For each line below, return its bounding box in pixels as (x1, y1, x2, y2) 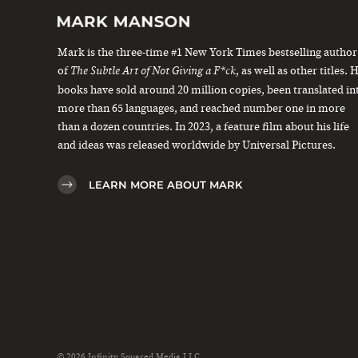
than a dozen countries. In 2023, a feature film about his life (58, 119, 349, 135)
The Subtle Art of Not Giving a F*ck (70, 64, 236, 79)
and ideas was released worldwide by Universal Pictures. (58, 137, 336, 153)
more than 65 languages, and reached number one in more (58, 101, 345, 117)
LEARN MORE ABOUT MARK (89, 178, 242, 192)
